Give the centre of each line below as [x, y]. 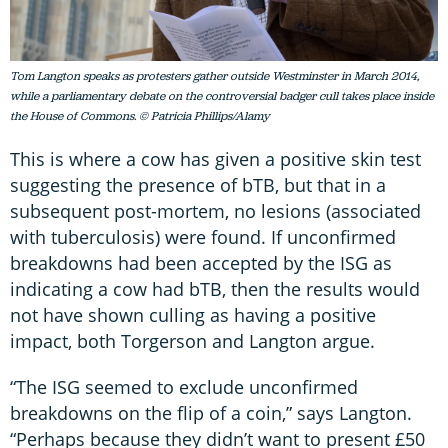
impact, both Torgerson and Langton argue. [192, 340]
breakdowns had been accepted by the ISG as [201, 262]
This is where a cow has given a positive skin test [215, 158]
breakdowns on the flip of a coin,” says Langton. [211, 412]
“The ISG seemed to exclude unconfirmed [184, 386]
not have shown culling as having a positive [193, 314]
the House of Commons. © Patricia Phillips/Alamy [140, 115]
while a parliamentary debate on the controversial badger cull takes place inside [222, 95]
